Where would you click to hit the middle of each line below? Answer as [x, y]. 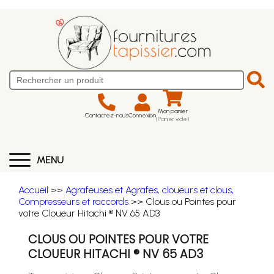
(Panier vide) [172, 119]
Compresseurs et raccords [73, 202]
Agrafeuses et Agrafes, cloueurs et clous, [150, 190]
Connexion [142, 115]
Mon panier [172, 111]
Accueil [33, 190]
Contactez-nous [107, 115]
